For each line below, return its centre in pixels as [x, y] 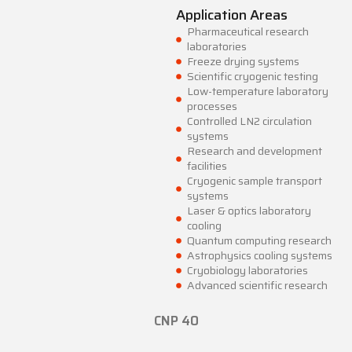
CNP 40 [176, 321]
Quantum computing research [259, 241]
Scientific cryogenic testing [252, 77]
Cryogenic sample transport [254, 181]
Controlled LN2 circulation [249, 121]
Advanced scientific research [257, 286]
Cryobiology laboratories [247, 271]
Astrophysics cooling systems [259, 256]
